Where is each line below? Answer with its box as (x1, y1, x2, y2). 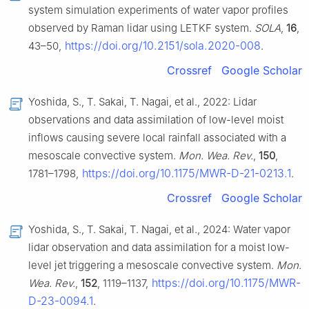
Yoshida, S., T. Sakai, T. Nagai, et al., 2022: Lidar (28, 95, 257, 109)
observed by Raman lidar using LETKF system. (28, 21, 255, 35)
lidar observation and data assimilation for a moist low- (28, 241, 290, 255)
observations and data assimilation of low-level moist (28, 113, 283, 127)
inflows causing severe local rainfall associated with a (28, 131, 286, 145)
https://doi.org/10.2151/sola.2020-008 (61, 39, 261, 53)
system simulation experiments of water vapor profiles (28, 3, 288, 17)
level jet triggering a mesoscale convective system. (28, 259, 277, 272)
